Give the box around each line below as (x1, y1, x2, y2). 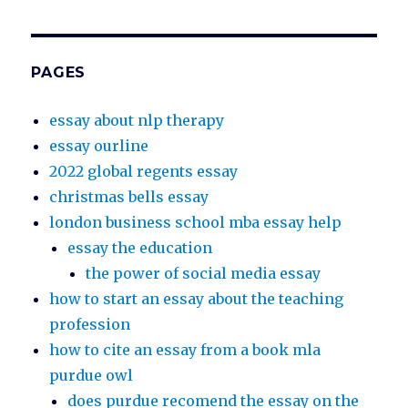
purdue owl (49, 366, 134, 385)
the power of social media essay (86, 264, 321, 283)
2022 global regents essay (49, 162, 239, 181)
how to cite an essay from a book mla (49, 341, 321, 360)
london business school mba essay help (49, 213, 342, 232)
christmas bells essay (49, 188, 209, 207)
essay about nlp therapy (49, 111, 225, 130)
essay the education (67, 239, 213, 258)
